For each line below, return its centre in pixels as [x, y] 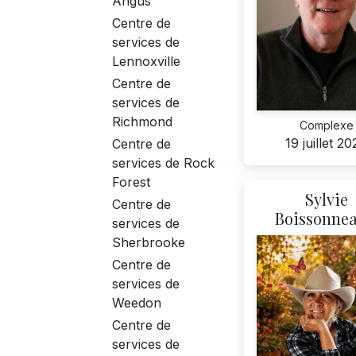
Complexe [326, 125]
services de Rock [163, 163]
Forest [131, 182]
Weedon [137, 303]
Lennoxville [146, 62]
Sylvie [326, 199]
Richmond [142, 122]
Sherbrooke [149, 243]
